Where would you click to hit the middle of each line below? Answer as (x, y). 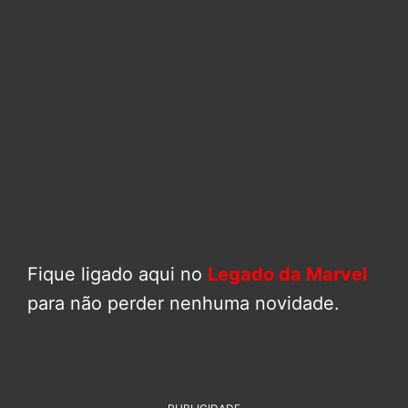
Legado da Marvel (287, 274)
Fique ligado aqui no (117, 274)
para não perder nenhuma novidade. (184, 303)
